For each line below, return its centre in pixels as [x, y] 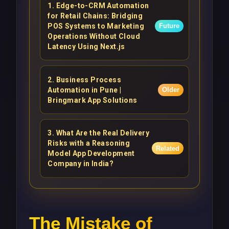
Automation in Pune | [85, 90]
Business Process [88, 79]
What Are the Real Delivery [102, 133]
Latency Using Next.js [86, 46]
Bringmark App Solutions [93, 100]
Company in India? [81, 164]
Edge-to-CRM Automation [102, 5]
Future [169, 26]
